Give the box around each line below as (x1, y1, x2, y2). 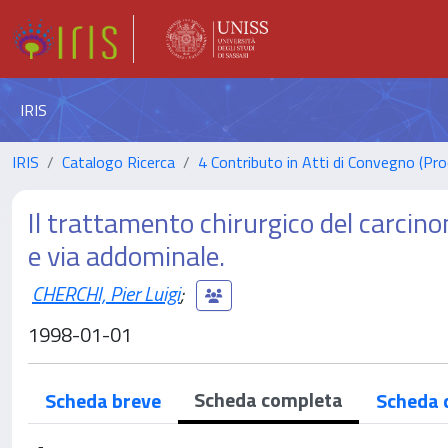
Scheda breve (45, 385, 161, 416)
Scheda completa (194, 384, 343, 415)
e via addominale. (28, 234, 225, 277)
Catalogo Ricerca (62, 150, 175, 174)
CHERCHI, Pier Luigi (32, 277, 180, 309)
